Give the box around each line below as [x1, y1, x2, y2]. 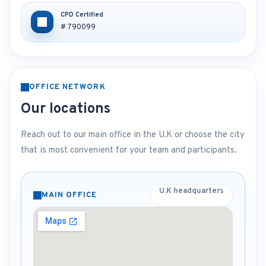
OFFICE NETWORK [29, 83, 106, 92]
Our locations [21, 100, 110, 118]
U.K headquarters [159, 186, 224, 196]
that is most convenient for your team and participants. [21, 145, 237, 156]
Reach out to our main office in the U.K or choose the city [21, 129, 245, 141]
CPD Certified [61, 11, 103, 19]
